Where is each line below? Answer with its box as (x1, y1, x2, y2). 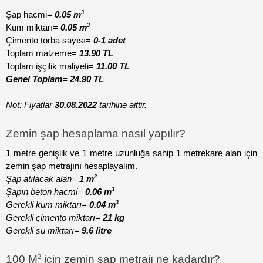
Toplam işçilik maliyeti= (6, 61, 96, 71)
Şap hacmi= (6, 9, 55, 19)
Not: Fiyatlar (6, 100, 55, 110)
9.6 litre (82, 225, 112, 235)
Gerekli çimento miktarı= (6, 213, 103, 222)
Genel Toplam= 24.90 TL (6, 74, 104, 84)
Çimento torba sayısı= (6, 35, 91, 45)
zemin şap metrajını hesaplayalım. (6, 161, 137, 171)
